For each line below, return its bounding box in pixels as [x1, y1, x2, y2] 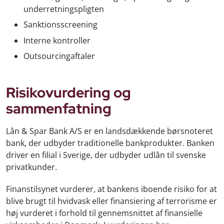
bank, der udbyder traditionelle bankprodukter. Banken [6, 137, 214, 148]
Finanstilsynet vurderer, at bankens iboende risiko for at [6, 183, 217, 194]
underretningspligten [23, 3, 104, 14]
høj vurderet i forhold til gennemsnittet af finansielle [6, 207, 202, 218]
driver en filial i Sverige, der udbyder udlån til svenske [6, 149, 206, 160]
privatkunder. [6, 161, 57, 172]
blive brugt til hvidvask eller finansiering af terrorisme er [6, 195, 217, 206]
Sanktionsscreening [23, 19, 97, 30]
